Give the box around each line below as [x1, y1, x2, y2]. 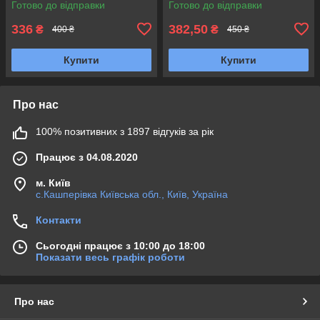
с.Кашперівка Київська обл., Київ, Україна [36, 188, 228, 200]
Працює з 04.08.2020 [36, 151, 138, 163]
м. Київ [36, 176, 71, 189]
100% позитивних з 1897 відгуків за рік [36, 125, 214, 137]
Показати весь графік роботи [36, 251, 185, 263]
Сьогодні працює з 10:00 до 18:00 [36, 239, 205, 251]
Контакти [36, 214, 81, 226]
